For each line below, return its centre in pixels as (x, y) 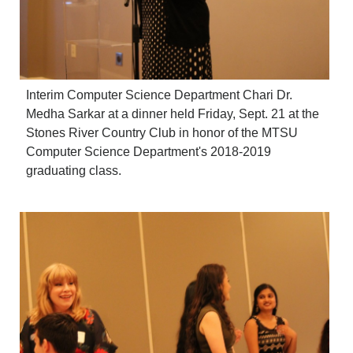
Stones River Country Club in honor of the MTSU (162, 133)
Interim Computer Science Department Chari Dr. (160, 95)
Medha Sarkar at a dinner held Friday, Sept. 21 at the (173, 114)
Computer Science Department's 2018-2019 (149, 152)
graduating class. (74, 171)
